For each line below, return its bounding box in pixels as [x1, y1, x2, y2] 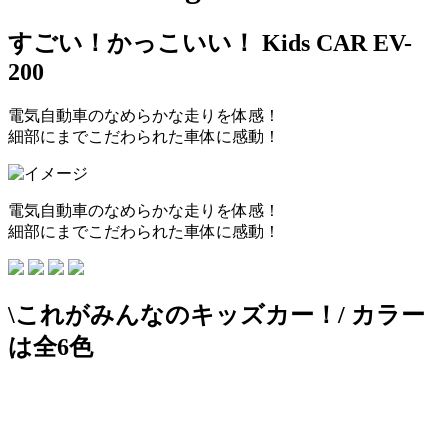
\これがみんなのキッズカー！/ [8, 301, 345, 328]
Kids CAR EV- [256, 29, 412, 56]
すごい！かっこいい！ [8, 29, 256, 56]
